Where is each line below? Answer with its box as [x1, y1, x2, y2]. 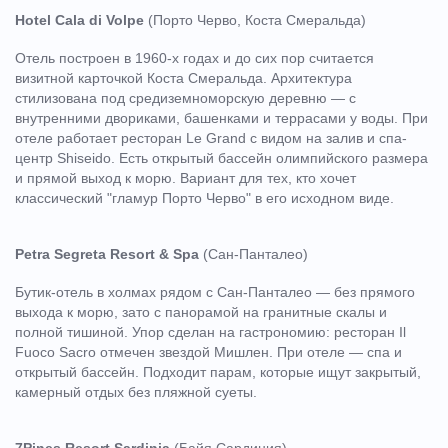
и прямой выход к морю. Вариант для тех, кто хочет [15, 169, 356, 186]
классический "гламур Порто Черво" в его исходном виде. [15, 189, 394, 206]
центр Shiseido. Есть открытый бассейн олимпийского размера [15, 149, 428, 166]
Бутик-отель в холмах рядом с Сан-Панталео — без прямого [15, 283, 415, 300]
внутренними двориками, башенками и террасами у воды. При [15, 109, 428, 126]
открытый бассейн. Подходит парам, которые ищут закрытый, [15, 363, 421, 380]
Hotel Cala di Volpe [15, 11, 144, 28]
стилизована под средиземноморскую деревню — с [15, 89, 356, 106]
